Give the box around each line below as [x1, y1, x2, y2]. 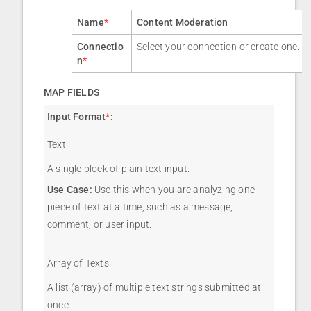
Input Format [47, 111, 106, 123]
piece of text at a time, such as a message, [47, 201, 233, 213]
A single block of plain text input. [47, 163, 190, 175]
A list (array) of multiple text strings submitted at [47, 282, 262, 294]
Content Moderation [137, 17, 228, 28]
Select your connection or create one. [137, 41, 300, 53]
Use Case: [47, 184, 92, 196]
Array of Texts [47, 258, 109, 269]
